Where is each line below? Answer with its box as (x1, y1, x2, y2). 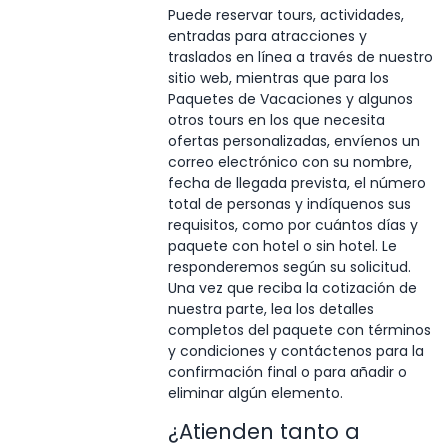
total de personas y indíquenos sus (167, 193, 411, 214)
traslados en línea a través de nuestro (167, 46, 433, 67)
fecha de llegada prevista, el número (167, 172, 426, 193)
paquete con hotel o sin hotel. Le (167, 235, 397, 256)
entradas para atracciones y (167, 25, 367, 46)
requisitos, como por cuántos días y (167, 214, 418, 235)
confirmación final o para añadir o (167, 361, 407, 382)
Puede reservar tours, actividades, (167, 4, 404, 25)
